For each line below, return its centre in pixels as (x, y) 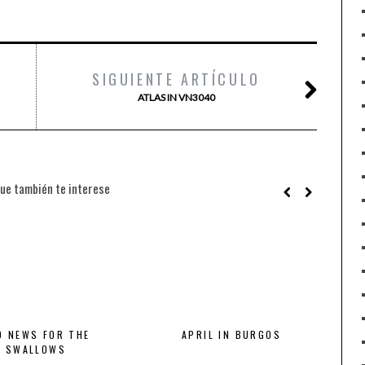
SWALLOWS (36, 349)
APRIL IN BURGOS (231, 334)
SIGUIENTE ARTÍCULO (176, 79)
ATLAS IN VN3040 (176, 97)
